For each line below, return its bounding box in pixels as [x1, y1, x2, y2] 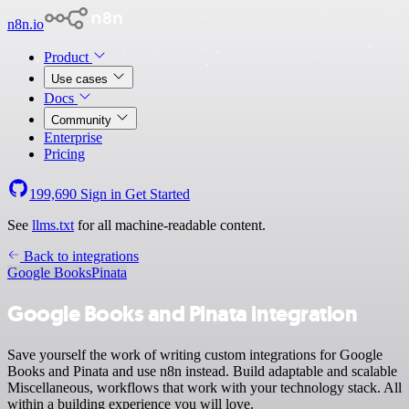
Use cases [51, 72, 111, 86]
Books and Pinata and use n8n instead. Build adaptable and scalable [7, 362, 397, 379]
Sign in [77, 186, 125, 202]
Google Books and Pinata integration [7, 299, 358, 329]
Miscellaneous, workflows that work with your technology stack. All [7, 379, 402, 395]
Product [44, 49, 92, 65]
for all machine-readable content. [74, 217, 266, 233]
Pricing [44, 146, 85, 162]
